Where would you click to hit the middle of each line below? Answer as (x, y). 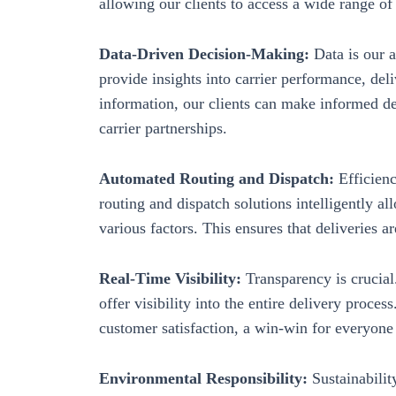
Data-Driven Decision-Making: (204, 54)
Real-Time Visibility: (170, 278)
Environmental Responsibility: (206, 378)
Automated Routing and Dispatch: (217, 178)
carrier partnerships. (163, 129)
